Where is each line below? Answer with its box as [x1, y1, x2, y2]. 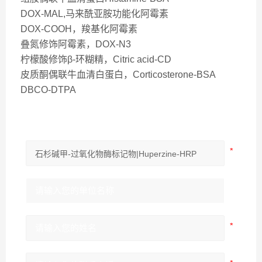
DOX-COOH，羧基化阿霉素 [20, 24, 137, 34]
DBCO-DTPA [20, 85, 76, 95]
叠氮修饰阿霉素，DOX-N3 [20, 39, 131, 49]
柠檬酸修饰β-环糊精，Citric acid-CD [20, 54, 171, 64]
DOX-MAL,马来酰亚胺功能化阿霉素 [20, 9, 168, 19]
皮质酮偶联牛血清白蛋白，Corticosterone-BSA [20, 70, 216, 80]
